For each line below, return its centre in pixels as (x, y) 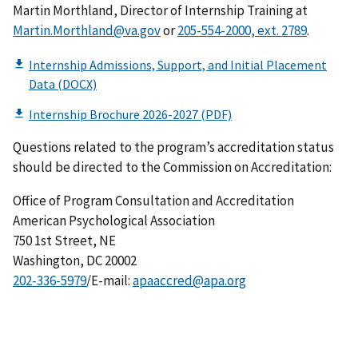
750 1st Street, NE (64, 241)
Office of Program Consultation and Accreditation (153, 201)
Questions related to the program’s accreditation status (173, 147)
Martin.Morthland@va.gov (87, 30)
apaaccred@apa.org (189, 281)
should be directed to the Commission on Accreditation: (172, 167)
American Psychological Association (114, 221)
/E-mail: (109, 281)
